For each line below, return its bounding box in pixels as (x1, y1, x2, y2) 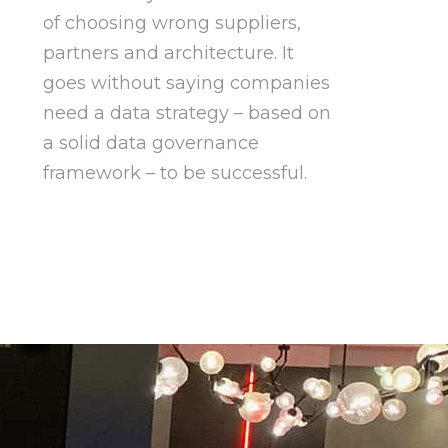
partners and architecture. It (42, 42, 294, 65)
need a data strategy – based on (42, 102, 331, 125)
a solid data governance (42, 132, 259, 155)
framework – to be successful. (42, 162, 307, 185)
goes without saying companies (42, 72, 330, 95)
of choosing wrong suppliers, (42, 12, 301, 35)
